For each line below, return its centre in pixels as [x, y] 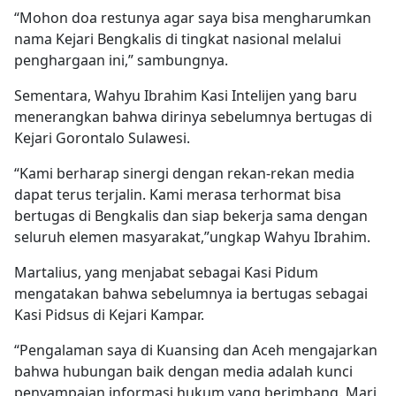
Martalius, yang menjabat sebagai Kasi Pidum [166, 273]
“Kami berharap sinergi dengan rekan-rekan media [184, 174]
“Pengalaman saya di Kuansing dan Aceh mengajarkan [196, 350]
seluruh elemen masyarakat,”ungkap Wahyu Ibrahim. [192, 237]
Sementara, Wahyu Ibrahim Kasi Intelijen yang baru [186, 96]
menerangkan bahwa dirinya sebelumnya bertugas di [193, 117]
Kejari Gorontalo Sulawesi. [102, 138]
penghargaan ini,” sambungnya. [121, 61]
